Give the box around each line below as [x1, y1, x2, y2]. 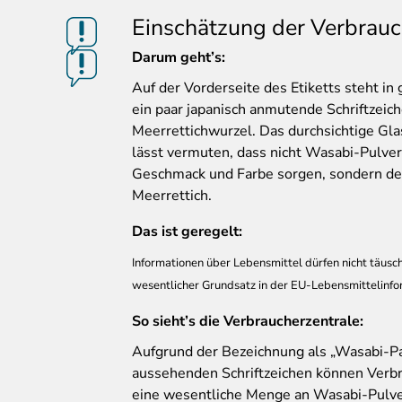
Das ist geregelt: [132, 222, 242, 242]
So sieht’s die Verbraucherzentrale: [132, 311, 363, 332]
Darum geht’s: [132, 48, 225, 68]
